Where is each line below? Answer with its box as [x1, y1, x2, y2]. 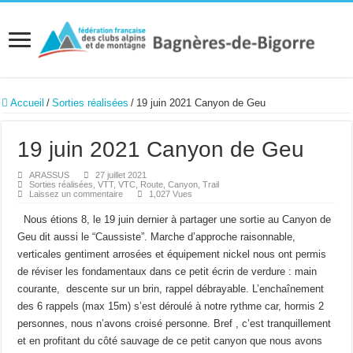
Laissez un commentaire [29, 188, 124, 199]
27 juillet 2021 [95, 169, 147, 180]
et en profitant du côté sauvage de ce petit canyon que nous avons [17, 334, 323, 347]
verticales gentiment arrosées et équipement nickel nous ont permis [17, 247, 327, 260]
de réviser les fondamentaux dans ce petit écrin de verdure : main [17, 265, 318, 277]
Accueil [8, 96, 45, 109]
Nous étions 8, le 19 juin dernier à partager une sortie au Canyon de [17, 213, 332, 225]
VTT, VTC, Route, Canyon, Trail [98, 179, 220, 189]
